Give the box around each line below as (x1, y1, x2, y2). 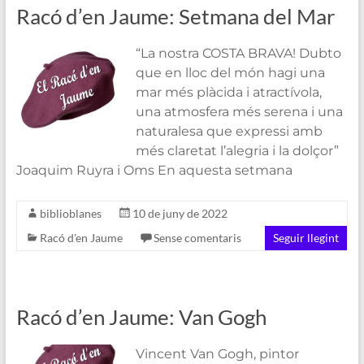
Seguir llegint (273, 230, 340, 245)
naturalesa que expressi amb (135, 123, 323, 139)
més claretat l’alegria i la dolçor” (135, 142, 339, 158)
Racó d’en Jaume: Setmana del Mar (15, 2, 335, 29)
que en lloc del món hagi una (135, 64, 325, 80)
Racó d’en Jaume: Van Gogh (15, 303, 266, 330)
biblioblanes (39, 206, 102, 220)
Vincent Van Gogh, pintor (135, 345, 299, 362)
